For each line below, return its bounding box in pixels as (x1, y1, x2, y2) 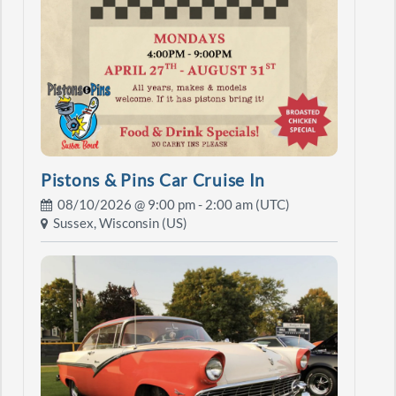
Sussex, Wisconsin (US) (48, 216, 187, 232)
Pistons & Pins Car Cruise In (41, 170, 266, 190)
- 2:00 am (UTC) (195, 197, 290, 213)
